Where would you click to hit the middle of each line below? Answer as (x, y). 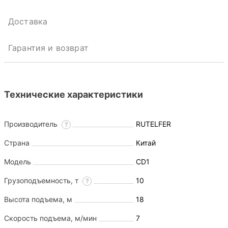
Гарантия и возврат (48, 48)
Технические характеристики (74, 94)
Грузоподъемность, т (42, 180)
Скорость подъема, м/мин (50, 218)
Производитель (32, 124)
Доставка (28, 21)
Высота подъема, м (38, 199)
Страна (17, 142)
